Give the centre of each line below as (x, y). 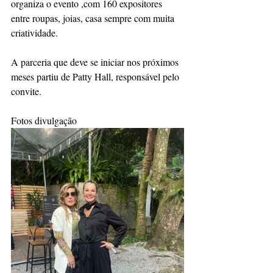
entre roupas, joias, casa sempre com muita (94, 18)
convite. (27, 91)
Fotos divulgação (45, 121)
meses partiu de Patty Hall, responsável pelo (96, 77)
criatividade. (34, 33)
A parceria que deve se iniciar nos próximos (96, 62)
